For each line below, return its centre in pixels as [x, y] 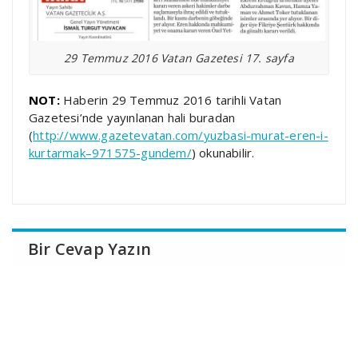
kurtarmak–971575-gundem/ [110, 153]
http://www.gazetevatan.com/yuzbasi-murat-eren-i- [181, 135]
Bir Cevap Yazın [89, 249]
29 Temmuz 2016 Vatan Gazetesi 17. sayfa [179, 58]
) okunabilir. [223, 153]
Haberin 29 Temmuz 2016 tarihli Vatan [171, 100]
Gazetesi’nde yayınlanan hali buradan [132, 118]
